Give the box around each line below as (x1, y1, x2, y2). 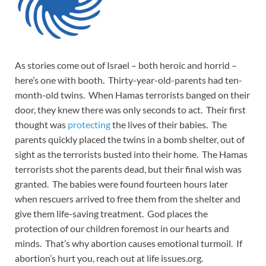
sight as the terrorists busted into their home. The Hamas (15, 148, 248, 160)
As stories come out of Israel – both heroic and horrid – (15, 59, 237, 71)
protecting (68, 119, 110, 131)
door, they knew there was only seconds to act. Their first (15, 104, 246, 116)
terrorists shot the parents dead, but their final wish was (15, 163, 242, 175)
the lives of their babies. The (110, 119, 227, 131)
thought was (15, 119, 68, 131)
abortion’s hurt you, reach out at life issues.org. (15, 252, 207, 264)
